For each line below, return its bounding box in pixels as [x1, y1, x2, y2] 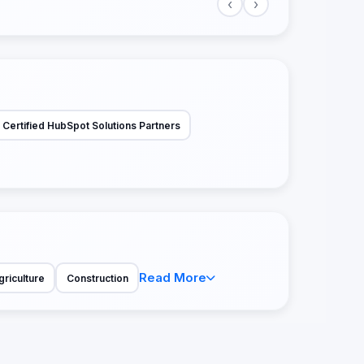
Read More [139, 270, 206, 286]
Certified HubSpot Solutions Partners [2, 119, 180, 132]
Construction [66, 271, 128, 284]
